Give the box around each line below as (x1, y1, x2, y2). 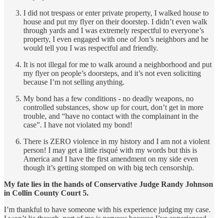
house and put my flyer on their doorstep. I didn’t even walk (23, 17, 207, 26)
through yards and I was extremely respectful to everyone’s (23, 26, 204, 35)
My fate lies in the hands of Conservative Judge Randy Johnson (4, 180, 213, 188)
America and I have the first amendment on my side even (23, 154, 198, 163)
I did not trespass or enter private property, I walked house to (23, 8, 209, 17)
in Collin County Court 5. (4, 188, 89, 197)
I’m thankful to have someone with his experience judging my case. (4, 205, 211, 214)
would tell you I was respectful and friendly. (23, 43, 158, 52)
